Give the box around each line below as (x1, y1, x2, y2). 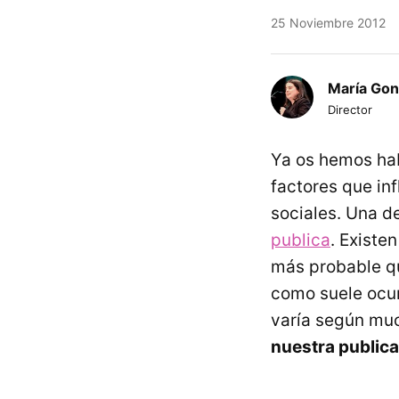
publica (271, 230, 330, 250)
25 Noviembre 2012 (271, 15, 386, 30)
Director (328, 102, 372, 117)
